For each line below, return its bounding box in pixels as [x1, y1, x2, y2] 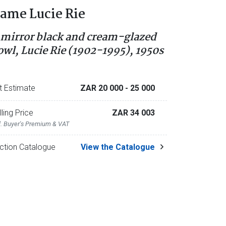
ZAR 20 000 [80, 83, 125, 93]
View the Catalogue [80, 142, 155, 152]
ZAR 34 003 [111, 108, 155, 118]
